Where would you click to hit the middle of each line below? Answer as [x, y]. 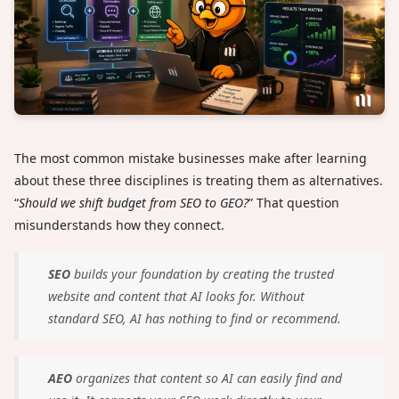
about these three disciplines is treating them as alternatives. [199, 180]
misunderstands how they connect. [119, 224]
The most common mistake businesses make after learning [191, 158]
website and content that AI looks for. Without [176, 296]
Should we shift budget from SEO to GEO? [134, 202]
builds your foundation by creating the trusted [202, 273]
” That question [294, 202]
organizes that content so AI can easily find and [207, 378]
